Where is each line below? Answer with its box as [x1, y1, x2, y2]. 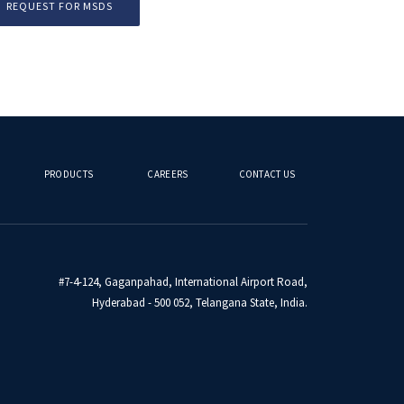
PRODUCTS [43, 168, 94, 180]
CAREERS [147, 168, 188, 180]
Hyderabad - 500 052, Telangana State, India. [91, 295, 308, 310]
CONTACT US [238, 168, 296, 180]
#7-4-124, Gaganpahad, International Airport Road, [58, 274, 308, 289]
